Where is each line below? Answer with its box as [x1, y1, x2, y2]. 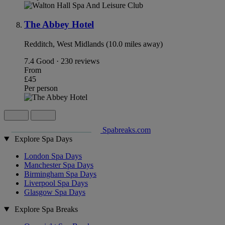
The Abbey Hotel [24, 19, 94, 30]
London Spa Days [24, 151, 82, 160]
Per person [24, 83, 58, 92]
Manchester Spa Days [24, 160, 93, 169]
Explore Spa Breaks [14, 204, 78, 213]
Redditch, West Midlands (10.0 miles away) [24, 39, 163, 48]
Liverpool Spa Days [24, 178, 88, 187]
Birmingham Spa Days [24, 169, 96, 178]
